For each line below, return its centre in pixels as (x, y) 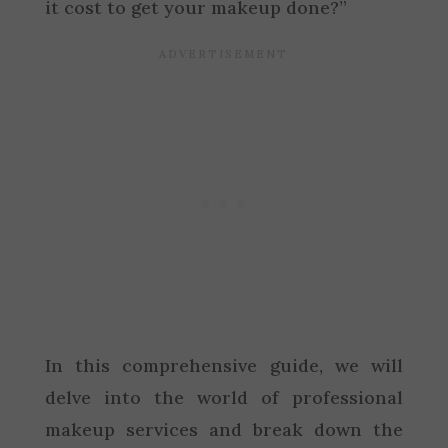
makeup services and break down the (224, 429)
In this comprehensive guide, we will (224, 365)
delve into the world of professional (224, 397)
